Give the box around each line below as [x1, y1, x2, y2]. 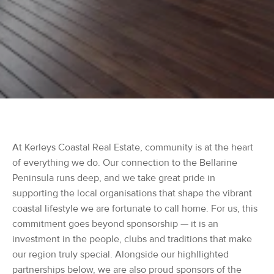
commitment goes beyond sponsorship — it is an [12, 218, 218, 230]
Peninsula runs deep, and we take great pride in [12, 172, 215, 184]
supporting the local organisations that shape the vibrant [12, 187, 252, 199]
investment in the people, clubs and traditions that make [12, 233, 252, 245]
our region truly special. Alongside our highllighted [12, 248, 229, 261]
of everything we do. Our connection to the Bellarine [12, 157, 237, 169]
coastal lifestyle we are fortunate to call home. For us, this [12, 202, 257, 215]
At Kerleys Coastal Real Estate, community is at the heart [12, 141, 253, 154]
